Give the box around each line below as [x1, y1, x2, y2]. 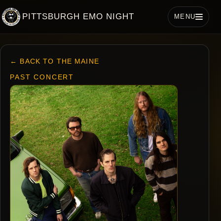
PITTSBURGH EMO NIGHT [22, 11, 135, 21]
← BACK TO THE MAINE [10, 57, 99, 65]
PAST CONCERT [10, 73, 74, 81]
